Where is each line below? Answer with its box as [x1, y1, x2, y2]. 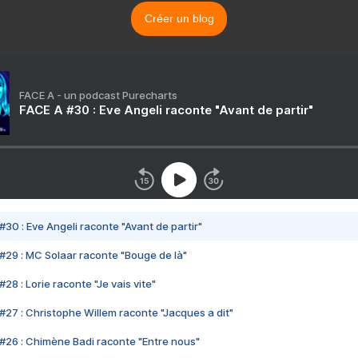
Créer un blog [144, 12, 214, 25]
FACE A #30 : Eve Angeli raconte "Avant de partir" [19, 102, 313, 117]
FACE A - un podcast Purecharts [19, 89, 177, 101]
